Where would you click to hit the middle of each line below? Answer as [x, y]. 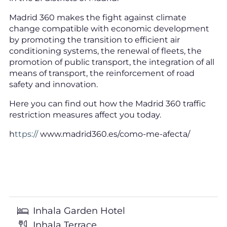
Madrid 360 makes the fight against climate [98, 18]
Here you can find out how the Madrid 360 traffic [107, 104]
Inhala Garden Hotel [78, 211]
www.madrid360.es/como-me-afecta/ [114, 134]
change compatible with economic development [109, 29]
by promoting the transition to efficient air [94, 40]
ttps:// [26, 134]
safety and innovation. [53, 85]
